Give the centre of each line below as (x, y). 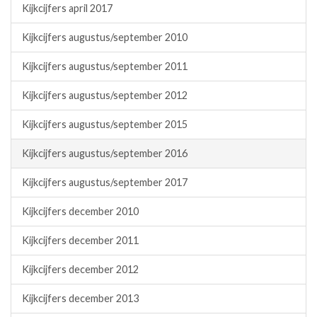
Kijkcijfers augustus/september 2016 (105, 153)
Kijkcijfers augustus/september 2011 (105, 66)
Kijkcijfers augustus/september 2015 (105, 124)
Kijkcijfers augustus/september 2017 (105, 182)
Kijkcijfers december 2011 (80, 240)
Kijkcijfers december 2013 (80, 298)
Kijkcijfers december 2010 (80, 211)
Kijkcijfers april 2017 (67, 8)
